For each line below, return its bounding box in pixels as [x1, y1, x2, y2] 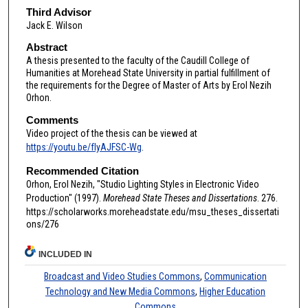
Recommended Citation [25, 164, 139, 177]
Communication [204, 271, 267, 283]
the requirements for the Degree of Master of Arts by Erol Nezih [25, 80, 272, 91]
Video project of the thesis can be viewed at [25, 128, 197, 140]
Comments [25, 114, 78, 126]
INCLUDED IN [38, 250, 93, 260]
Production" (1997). [25, 192, 103, 203]
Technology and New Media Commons [45, 286, 196, 298]
